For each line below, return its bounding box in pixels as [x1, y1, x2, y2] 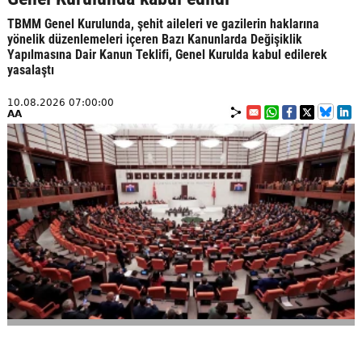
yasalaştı [6, 62, 54, 78]
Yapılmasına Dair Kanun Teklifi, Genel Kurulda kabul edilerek [6, 47, 327, 62]
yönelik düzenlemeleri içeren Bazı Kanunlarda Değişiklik [6, 32, 302, 47]
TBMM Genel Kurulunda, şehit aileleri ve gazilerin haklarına [6, 16, 319, 32]
